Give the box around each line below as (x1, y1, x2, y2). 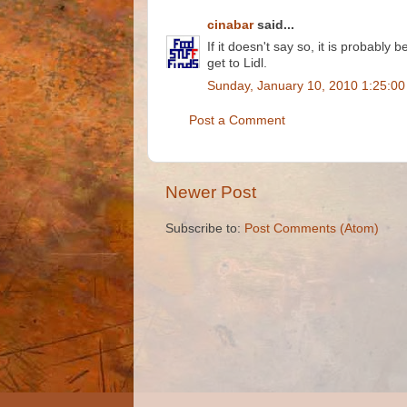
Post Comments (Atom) (244, 222, 379, 236)
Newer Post (165, 182, 256, 202)
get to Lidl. (207, 56, 267, 71)
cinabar (207, 17, 253, 32)
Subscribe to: (165, 222, 244, 236)
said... (253, 17, 294, 32)
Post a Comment (189, 114, 285, 128)
